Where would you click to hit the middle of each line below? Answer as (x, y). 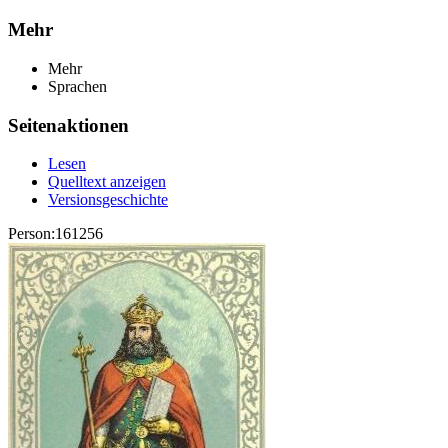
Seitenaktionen (68, 125)
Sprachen (77, 86)
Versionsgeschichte (108, 200)
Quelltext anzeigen (107, 182)
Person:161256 (55, 234)
